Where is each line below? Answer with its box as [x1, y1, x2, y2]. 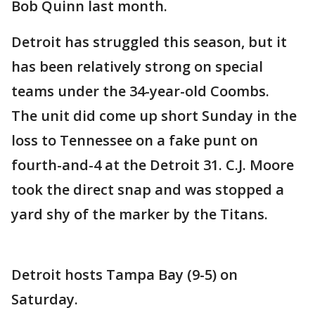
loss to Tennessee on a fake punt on [11, 131, 258, 150]
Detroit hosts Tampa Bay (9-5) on [11, 265, 238, 284]
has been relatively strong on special [11, 57, 263, 76]
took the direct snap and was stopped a [11, 180, 284, 199]
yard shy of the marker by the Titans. [11, 205, 268, 224]
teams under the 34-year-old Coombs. [11, 82, 269, 101]
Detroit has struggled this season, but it [11, 32, 287, 51]
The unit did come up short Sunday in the [11, 106, 297, 125]
